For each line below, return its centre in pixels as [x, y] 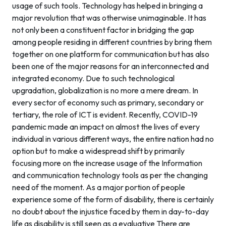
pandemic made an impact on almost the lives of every [106, 127]
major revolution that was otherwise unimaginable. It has [109, 18]
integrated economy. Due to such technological [93, 78]
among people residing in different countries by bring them [112, 42]
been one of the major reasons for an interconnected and [110, 66]
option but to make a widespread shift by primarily [98, 151]
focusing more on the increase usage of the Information [107, 163]
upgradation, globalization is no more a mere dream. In [105, 90]
